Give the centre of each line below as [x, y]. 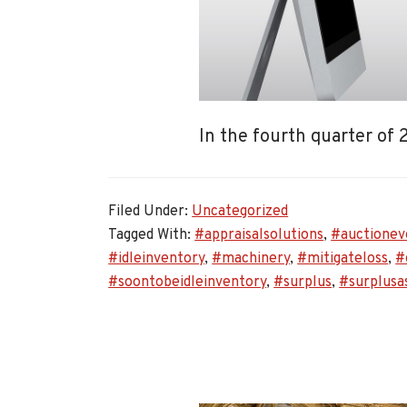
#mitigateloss [343, 258]
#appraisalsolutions [259, 235]
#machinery [251, 258]
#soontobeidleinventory [188, 282]
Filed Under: [150, 211]
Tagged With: [152, 235]
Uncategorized [240, 211]
